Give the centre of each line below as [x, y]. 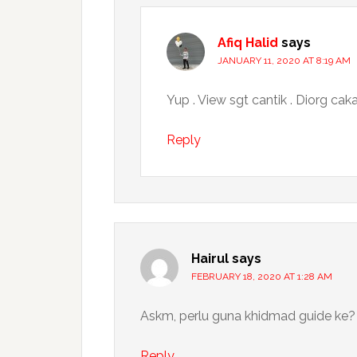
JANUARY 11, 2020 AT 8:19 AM [284, 61]
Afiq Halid [248, 43]
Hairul [210, 259]
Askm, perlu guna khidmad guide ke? [248, 316]
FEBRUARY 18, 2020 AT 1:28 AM [262, 277]
